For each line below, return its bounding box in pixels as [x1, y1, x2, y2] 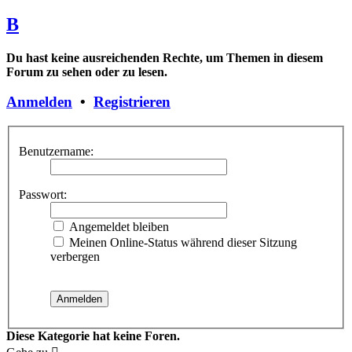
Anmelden [6, 93, 72, 111]
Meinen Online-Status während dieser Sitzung [66, 235, 297, 249]
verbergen [50, 249, 100, 263]
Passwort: [19, 187, 67, 201]
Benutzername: [19, 144, 93, 158]
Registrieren [93, 93, 170, 111]
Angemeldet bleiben [66, 219, 169, 233]
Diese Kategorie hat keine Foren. [6, 328, 180, 343]
